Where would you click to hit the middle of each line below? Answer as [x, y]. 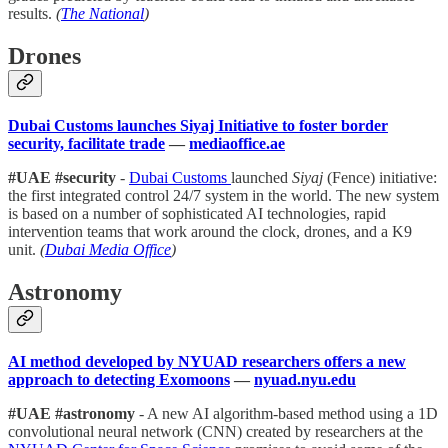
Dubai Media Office [108, 249]
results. [30, 14]
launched [261, 177]
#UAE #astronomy [73, 413]
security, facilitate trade [86, 143]
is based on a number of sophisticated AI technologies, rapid [197, 213]
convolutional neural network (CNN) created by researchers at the [215, 431]
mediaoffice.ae [237, 143]
